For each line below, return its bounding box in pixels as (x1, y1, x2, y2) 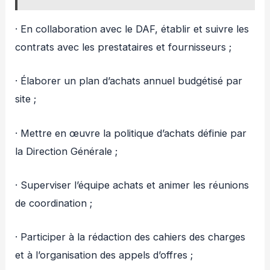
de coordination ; (15, 196, 93, 209)
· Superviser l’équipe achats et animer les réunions (15, 178, 250, 191)
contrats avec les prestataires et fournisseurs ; (15, 41, 232, 54)
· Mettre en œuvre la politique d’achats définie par (15, 127, 247, 139)
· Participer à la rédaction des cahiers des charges (15, 231, 246, 243)
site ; (15, 93, 37, 105)
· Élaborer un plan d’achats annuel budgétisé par (15, 75, 243, 87)
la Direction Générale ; (15, 145, 118, 157)
